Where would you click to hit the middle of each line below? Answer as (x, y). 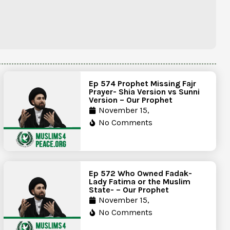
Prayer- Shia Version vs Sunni (145, 91)
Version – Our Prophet (131, 100)
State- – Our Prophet (129, 189)
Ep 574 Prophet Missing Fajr (143, 83)
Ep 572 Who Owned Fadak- (141, 173)
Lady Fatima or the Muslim (140, 181)
